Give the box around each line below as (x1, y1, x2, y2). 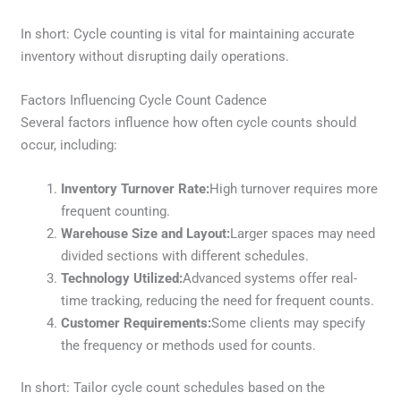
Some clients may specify (211, 314, 366, 331)
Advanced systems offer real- (183, 269, 358, 286)
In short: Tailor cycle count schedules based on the (21, 380, 326, 397)
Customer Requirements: (61, 314, 212, 331)
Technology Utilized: (61, 269, 183, 286)
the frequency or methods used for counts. (61, 337, 317, 354)
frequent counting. (61, 202, 171, 219)
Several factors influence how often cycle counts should (21, 114, 357, 131)
